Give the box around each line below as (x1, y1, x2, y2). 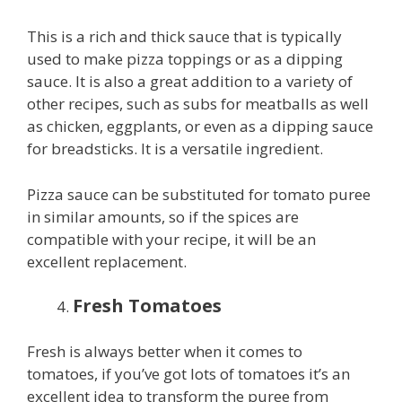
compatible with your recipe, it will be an (27, 228, 316, 249)
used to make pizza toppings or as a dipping (27, 48, 343, 70)
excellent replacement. (27, 250, 187, 272)
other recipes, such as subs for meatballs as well (27, 93, 369, 115)
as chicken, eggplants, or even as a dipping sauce (27, 116, 373, 137)
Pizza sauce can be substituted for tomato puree (27, 183, 371, 205)
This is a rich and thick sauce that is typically (27, 26, 342, 48)
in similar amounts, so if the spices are (27, 205, 299, 227)
